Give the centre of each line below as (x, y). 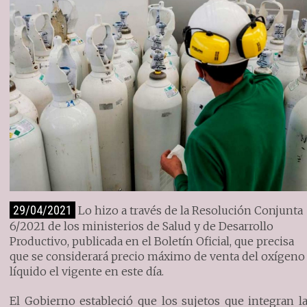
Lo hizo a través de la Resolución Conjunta (189, 211)
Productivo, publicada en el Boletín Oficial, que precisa (152, 242)
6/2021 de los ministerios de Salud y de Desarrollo (142, 226)
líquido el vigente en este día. (87, 272)
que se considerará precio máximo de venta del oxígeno (158, 257)
